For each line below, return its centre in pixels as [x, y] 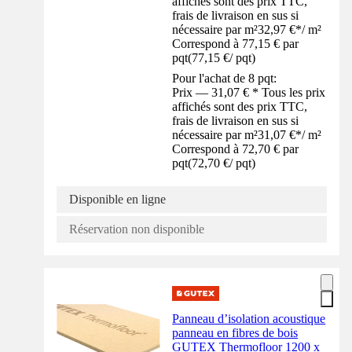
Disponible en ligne [117, 200]
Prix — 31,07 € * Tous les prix [249, 93]
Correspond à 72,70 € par [236, 149]
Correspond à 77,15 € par [236, 44]
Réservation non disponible [137, 229]
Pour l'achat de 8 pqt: [225, 79]
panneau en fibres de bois [235, 333]
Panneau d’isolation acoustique [249, 319]
